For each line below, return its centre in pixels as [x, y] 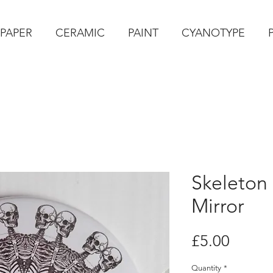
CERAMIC [80, 33]
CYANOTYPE [213, 33]
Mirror [218, 206]
